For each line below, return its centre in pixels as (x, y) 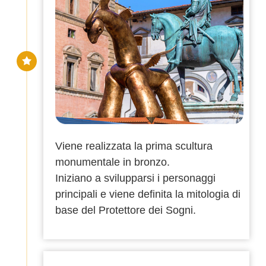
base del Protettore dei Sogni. (126, 210)
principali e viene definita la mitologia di (148, 194)
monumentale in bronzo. (113, 162)
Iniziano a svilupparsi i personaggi (135, 178)
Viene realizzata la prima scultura (134, 146)
